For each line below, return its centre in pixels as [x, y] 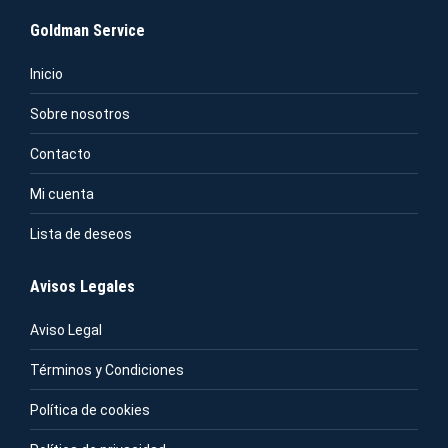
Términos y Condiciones [107, 370]
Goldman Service [87, 31]
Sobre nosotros [80, 114]
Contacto [60, 154]
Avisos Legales [82, 287]
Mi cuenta [62, 194]
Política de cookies [90, 410]
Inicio [46, 74]
